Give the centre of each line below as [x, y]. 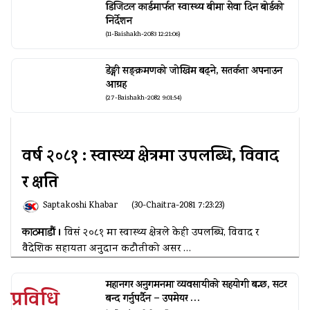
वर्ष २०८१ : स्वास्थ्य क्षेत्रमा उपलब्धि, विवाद [151, 158]
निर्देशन [119, 21]
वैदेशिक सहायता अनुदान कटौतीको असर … [107, 249]
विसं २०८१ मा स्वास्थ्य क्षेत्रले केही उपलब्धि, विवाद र [162, 234]
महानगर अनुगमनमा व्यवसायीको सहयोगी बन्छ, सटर [196, 286]
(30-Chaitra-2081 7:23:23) [178, 206]
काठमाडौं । [43, 234]
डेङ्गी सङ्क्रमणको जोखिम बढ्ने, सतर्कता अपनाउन [194, 71]
